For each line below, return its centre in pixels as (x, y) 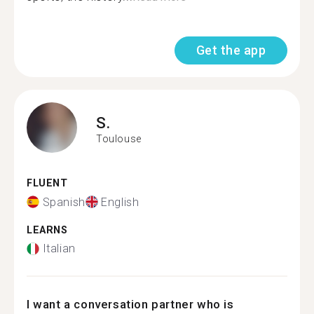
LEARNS (47, 230)
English (120, 202)
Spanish (64, 202)
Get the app (231, 50)
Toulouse (119, 138)
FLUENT (47, 183)
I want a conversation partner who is (130, 304)
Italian (59, 248)
